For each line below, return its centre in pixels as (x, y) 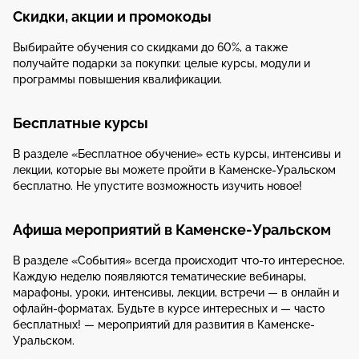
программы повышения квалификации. (117, 79)
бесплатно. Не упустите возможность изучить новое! (157, 186)
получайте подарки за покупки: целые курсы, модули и (161, 63)
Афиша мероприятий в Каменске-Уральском (172, 230)
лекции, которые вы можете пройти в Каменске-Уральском (174, 170)
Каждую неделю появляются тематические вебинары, (159, 276)
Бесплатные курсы (81, 123)
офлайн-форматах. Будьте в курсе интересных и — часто (169, 309)
